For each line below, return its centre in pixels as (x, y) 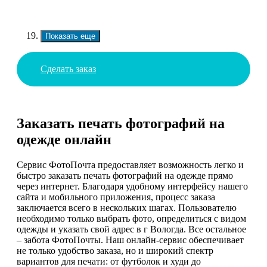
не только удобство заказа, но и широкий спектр (115, 251)
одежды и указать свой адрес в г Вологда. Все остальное (131, 229)
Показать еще (70, 36)
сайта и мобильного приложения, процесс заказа (116, 197)
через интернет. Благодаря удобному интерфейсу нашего (132, 187)
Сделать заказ (68, 69)
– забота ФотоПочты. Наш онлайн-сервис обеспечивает (130, 240)
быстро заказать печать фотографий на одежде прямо (125, 176)
